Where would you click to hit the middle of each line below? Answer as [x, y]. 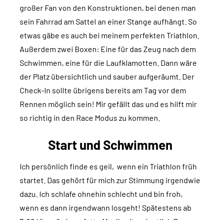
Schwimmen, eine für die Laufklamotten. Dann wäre [108, 63]
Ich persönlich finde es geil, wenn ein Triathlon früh [108, 166]
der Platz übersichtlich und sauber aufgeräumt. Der [107, 77]
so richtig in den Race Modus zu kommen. [90, 118]
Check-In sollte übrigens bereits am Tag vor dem [103, 90]
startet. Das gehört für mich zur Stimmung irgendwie [110, 180]
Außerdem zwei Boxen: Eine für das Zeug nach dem [108, 49]
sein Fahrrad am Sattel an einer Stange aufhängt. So [108, 22]
